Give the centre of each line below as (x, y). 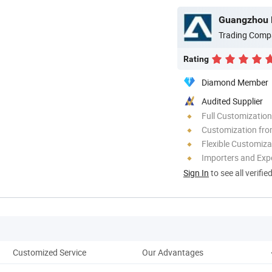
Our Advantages (172, 252)
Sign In (196, 172)
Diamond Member (235, 82)
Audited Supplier (232, 101)
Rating (196, 59)
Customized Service (49, 252)
